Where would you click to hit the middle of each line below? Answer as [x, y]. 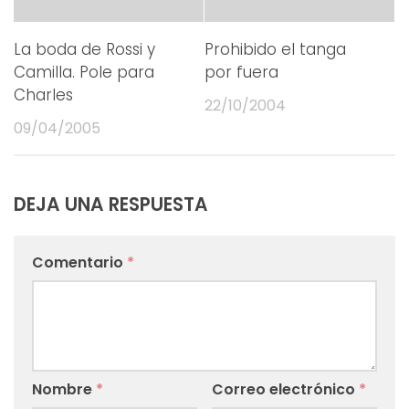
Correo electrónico [285, 389]
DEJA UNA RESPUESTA [111, 204]
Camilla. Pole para [84, 72]
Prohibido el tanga [275, 49]
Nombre [64, 389]
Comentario [79, 262]
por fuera [241, 72]
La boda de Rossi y [84, 49]
